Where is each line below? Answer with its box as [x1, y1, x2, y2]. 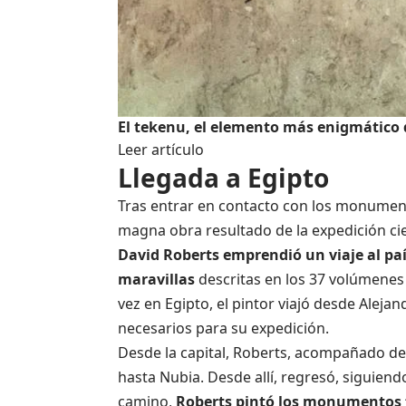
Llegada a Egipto [118, 159, 329, 195]
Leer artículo [118, 139, 204, 159]
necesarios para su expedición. [118, 317, 329, 338]
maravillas [118, 268, 195, 289]
